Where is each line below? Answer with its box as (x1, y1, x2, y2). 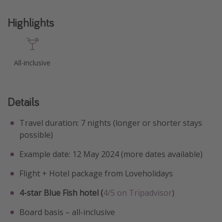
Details (7, 94, 39, 110)
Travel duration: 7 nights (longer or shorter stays (19, 117, 202, 128)
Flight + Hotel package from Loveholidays (19, 167, 173, 179)
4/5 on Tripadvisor (103, 187, 172, 198)
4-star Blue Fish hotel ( (19, 187, 103, 198)
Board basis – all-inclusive (19, 206, 115, 218)
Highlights (7, 14, 54, 30)
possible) (19, 129, 53, 140)
